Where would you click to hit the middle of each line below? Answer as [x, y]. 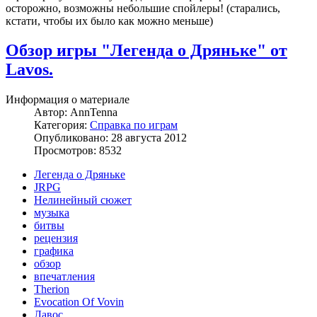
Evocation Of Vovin [79, 302]
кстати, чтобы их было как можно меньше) [109, 21]
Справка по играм [134, 125]
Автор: [52, 113]
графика [54, 251]
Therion [52, 289]
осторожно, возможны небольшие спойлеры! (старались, [143, 8]
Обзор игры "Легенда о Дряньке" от [146, 51]
